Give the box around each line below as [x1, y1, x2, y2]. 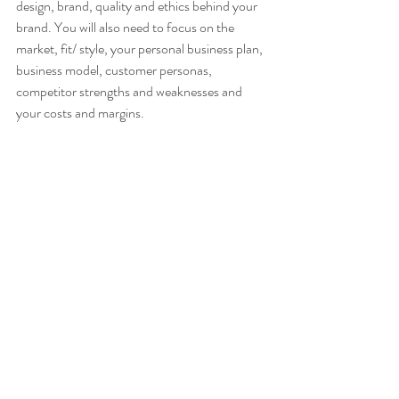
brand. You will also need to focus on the [16, 17, 237, 37]
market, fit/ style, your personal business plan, [16, 38, 265, 59]
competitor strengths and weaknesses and [16, 81, 245, 102]
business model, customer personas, [16, 60, 215, 80]
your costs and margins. [16, 102, 144, 123]
